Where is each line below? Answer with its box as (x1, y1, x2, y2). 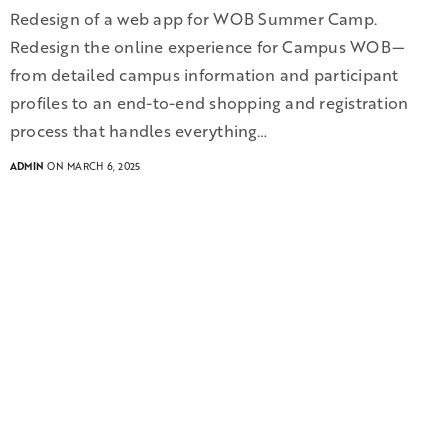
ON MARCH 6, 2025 (44, 159, 141, 175)
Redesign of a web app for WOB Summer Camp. (10, 7, 382, 32)
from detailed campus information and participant (10, 63, 399, 88)
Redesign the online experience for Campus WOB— (10, 35, 406, 60)
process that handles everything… (10, 119, 268, 144)
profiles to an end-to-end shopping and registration (10, 91, 409, 116)
